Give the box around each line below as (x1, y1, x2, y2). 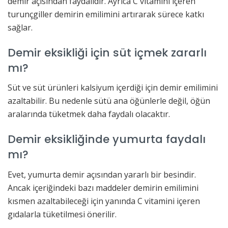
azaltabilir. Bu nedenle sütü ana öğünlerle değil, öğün (8, 95, 210, 107)
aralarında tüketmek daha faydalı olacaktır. (8, 108, 170, 120)
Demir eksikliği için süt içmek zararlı (8, 44, 207, 61)
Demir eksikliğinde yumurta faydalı (8, 131, 206, 147)
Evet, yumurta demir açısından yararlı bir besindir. (8, 168, 196, 180)
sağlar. (8, 21, 33, 33)
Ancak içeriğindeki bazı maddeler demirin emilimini (8, 182, 198, 193)
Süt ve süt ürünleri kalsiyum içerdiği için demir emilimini (8, 82, 218, 94)
